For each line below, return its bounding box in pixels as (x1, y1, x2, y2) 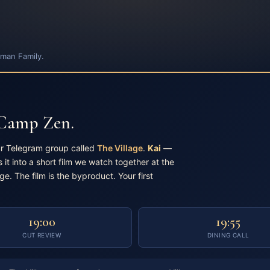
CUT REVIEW (22, 231, 61, 239)
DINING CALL (207, 231, 250, 239)
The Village (97, 143, 143, 153)
